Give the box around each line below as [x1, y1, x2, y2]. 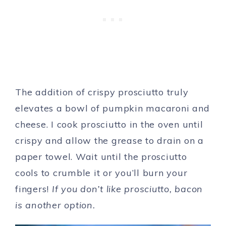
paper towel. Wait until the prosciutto [15, 151, 187, 162]
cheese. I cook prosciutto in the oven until [15, 119, 203, 130]
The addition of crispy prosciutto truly [15, 86, 189, 98]
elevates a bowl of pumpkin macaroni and [15, 102, 210, 114]
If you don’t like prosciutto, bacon [51, 183, 203, 195]
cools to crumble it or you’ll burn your [15, 167, 188, 179]
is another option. [15, 199, 95, 211]
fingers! [15, 183, 52, 195]
